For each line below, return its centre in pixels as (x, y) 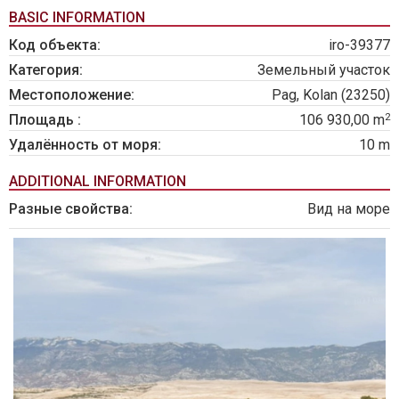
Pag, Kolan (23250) (331, 95)
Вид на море (349, 209)
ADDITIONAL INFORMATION (98, 182)
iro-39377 (359, 45)
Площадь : (45, 120)
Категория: (46, 70)
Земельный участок (324, 70)
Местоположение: (72, 95)
